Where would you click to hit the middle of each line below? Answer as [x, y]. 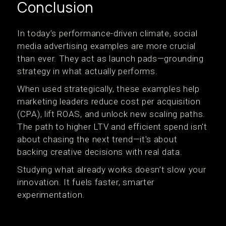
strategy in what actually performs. [88, 71]
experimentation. [51, 195]
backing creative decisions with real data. [100, 152]
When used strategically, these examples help [108, 89]
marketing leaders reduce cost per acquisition [109, 101]
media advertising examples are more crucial [107, 46]
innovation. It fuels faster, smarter [86, 182]
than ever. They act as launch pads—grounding [110, 59]
